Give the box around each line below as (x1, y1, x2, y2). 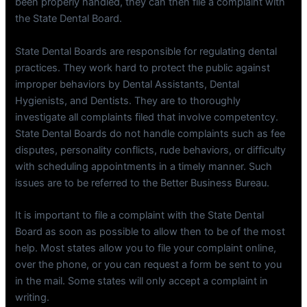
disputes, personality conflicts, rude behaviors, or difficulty (15, 143, 286, 156)
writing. (15, 291, 50, 304)
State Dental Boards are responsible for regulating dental (15, 45, 278, 58)
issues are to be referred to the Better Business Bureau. (15, 176, 270, 189)
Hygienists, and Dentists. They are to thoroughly (15, 94, 241, 107)
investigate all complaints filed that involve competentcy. (15, 110, 279, 123)
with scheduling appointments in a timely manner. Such (15, 160, 273, 173)
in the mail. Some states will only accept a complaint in (15, 274, 269, 287)
